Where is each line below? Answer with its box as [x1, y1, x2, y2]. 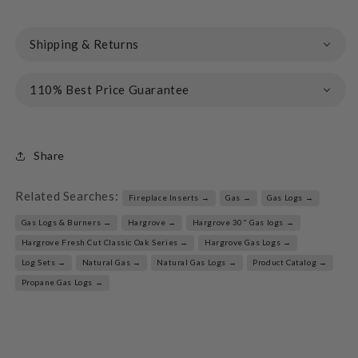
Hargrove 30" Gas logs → [192, 217, 295, 228]
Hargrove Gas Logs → [204, 237, 292, 248]
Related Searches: [15, 188, 119, 203]
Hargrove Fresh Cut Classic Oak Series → [21, 237, 189, 248]
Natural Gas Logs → [157, 257, 237, 268]
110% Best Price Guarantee [30, 82, 189, 97]
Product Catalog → [253, 257, 328, 268]
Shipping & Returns [30, 36, 139, 51]
